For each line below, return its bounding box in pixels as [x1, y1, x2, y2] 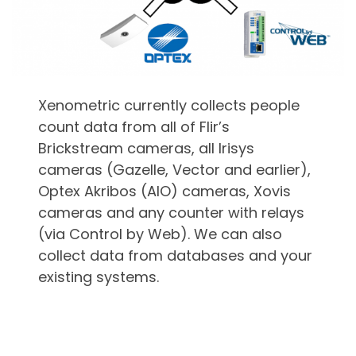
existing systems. [38, 266, 160, 287]
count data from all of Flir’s [38, 116, 230, 137]
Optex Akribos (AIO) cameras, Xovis [38, 180, 292, 201]
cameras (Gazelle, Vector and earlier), [38, 159, 311, 180]
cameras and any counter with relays [38, 202, 305, 222]
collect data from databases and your [38, 245, 313, 265]
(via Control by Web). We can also [38, 223, 283, 244]
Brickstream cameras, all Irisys [38, 137, 255, 158]
